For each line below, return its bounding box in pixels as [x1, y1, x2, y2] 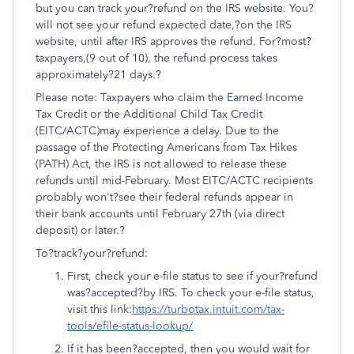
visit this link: [67, 303, 132, 316]
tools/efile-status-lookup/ [67, 319, 193, 333]
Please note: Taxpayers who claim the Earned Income [36, 91, 303, 104]
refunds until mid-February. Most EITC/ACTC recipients [36, 174, 313, 187]
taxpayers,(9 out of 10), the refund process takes [36, 51, 277, 65]
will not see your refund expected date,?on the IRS [36, 18, 292, 32]
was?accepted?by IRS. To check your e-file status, [67, 286, 314, 299]
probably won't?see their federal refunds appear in [36, 190, 293, 204]
